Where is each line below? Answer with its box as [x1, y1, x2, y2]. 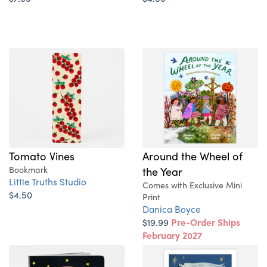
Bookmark [9, 163, 48, 176]
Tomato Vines [9, 148, 74, 164]
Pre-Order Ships [171, 215, 240, 229]
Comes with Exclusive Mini [142, 179, 242, 191]
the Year [142, 163, 182, 179]
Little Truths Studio [9, 175, 86, 189]
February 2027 [142, 228, 202, 243]
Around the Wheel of [142, 148, 243, 164]
